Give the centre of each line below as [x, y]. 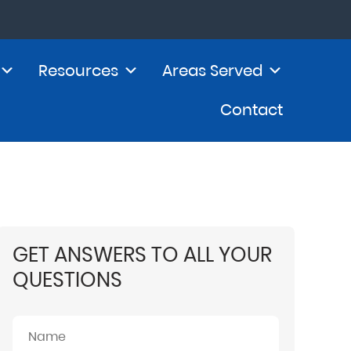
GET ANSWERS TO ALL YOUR [142, 255]
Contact [251, 110]
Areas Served [212, 71]
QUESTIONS [67, 280]
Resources [78, 71]
